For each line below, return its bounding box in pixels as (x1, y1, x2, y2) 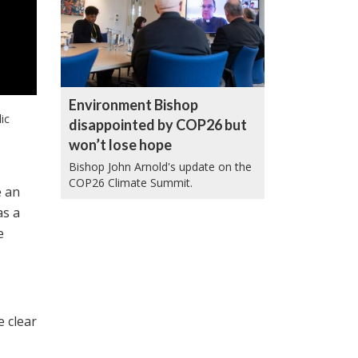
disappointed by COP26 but (69, 116, 247, 134)
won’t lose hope (69, 136, 172, 154)
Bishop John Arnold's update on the (69, 159, 252, 175)
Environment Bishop (69, 96, 198, 114)
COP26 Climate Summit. (69, 175, 193, 191)
